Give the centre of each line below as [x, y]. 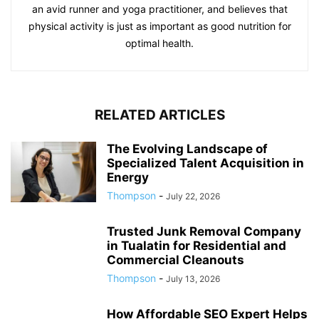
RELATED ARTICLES [159, 115]
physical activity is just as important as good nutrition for [159, 26]
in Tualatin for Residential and [197, 245]
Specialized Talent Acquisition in [205, 163]
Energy [128, 177]
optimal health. [159, 43]
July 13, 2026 [193, 278]
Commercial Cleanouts [176, 260]
